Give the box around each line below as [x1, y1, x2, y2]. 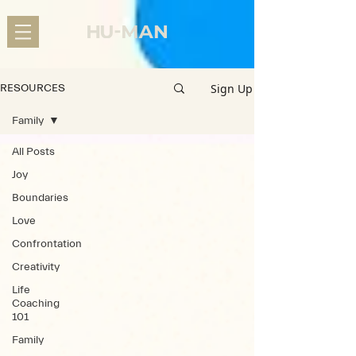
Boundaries [12, 192, 68, 204]
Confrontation [12, 238, 82, 250]
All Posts [12, 145, 55, 158]
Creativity [12, 261, 60, 273]
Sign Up [211, 80, 253, 96]
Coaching [12, 297, 60, 310]
